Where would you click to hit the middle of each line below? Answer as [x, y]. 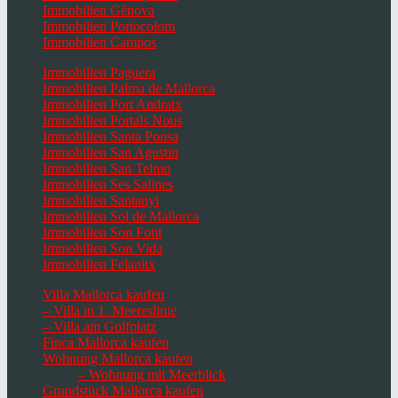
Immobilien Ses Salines [108, 185]
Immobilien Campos [99, 43]
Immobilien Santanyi [101, 201]
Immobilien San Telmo [107, 169]
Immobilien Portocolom [109, 27]
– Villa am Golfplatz [99, 327]
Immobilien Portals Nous [112, 121]
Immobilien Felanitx [99, 265]
